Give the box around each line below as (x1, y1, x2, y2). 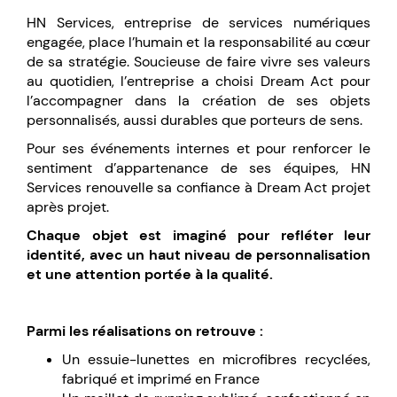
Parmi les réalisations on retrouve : (27, 322, 267, 340)
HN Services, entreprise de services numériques (27, 13, 370, 32)
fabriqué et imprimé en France (62, 370, 260, 388)
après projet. (27, 198, 109, 216)
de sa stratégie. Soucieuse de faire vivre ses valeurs (27, 52, 370, 71)
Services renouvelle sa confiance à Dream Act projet (27, 178, 370, 197)
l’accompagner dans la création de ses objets (27, 91, 370, 110)
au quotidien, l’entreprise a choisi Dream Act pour (27, 72, 370, 90)
